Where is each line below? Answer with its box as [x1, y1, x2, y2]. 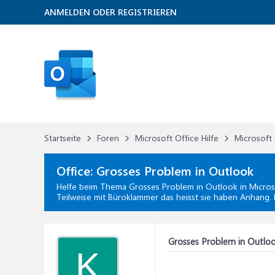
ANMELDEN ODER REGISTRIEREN [44, 6, 177, 18]
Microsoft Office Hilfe [135, 132, 219, 144]
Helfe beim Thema [56, 180, 129, 192]
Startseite [44, 132, 81, 144]
